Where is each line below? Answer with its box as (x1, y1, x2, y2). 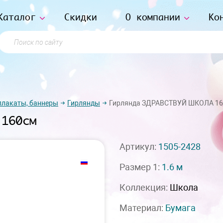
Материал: (119, 203, 165, 213)
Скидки (64, 9, 97, 24)
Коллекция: (119, 182, 170, 193)
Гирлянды (67, 99, 100, 107)
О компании (125, 9, 180, 24)
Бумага (165, 203, 196, 213)
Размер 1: (119, 162, 162, 172)
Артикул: (119, 141, 158, 152)
